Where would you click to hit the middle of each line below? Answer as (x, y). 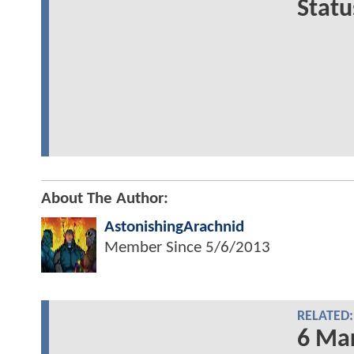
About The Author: (105, 199)
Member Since (155, 248)
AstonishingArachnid (174, 228)
